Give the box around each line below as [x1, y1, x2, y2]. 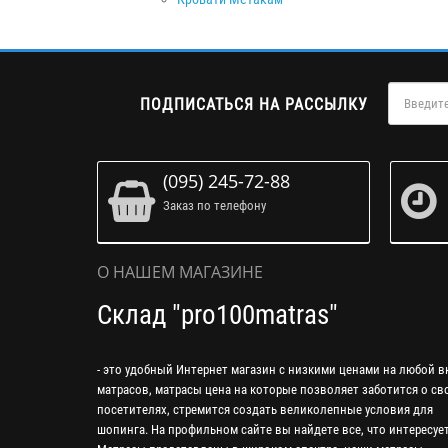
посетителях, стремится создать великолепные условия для [97, 401, 433, 417]
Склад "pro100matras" [97, 298, 338, 331]
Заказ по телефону [163, 197, 266, 213]
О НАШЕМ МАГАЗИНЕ [97, 260, 263, 283]
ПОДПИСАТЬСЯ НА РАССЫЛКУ [140, 94, 369, 114]
